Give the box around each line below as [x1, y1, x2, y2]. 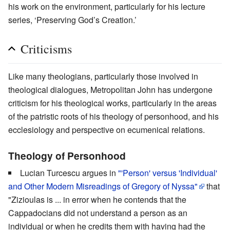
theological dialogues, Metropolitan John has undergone [8, 84, 213, 96]
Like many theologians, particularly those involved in [8, 70, 198, 83]
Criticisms [21, 41, 72, 57]
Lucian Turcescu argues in [20, 167, 118, 179]
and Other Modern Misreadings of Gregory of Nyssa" [8, 180, 198, 193]
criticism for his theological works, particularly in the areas [8, 97, 217, 109]
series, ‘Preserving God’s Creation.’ [8, 14, 137, 26]
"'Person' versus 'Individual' [118, 167, 217, 179]
